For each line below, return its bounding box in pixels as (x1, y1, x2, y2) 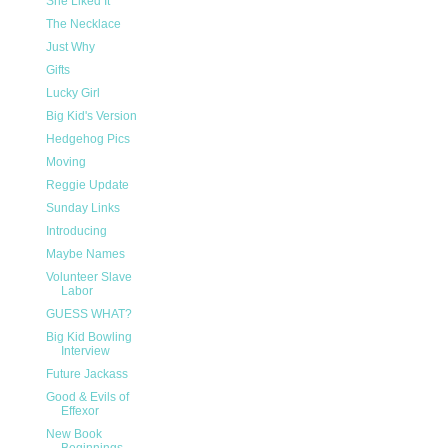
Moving (45, 155, 86, 170)
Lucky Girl (45, 86, 100, 101)
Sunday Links (45, 201, 120, 216)
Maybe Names (45, 247, 125, 262)
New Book (45, 427, 102, 442)
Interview (60, 344, 110, 359)
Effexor (60, 404, 99, 419)
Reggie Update (45, 178, 129, 193)
